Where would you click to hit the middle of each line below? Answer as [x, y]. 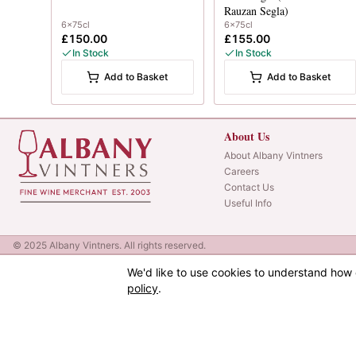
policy [143, 288]
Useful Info [248, 203]
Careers [241, 171]
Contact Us [249, 187]
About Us [246, 136]
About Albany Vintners [273, 155]
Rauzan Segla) [256, 10]
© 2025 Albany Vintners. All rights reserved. [109, 245]
